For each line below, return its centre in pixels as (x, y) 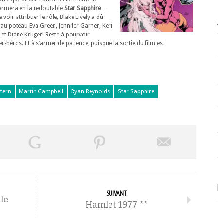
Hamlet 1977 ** (116, 205)
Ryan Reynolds (91, 91)
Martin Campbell (41, 91)
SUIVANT (116, 193)
